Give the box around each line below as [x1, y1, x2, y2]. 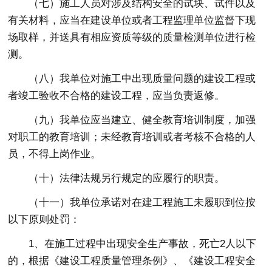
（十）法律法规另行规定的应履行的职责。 [29, 172, 225, 184]
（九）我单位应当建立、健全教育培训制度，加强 [29, 114, 256, 126]
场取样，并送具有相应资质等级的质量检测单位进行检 [8, 31, 256, 43]
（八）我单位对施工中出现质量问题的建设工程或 [29, 72, 256, 84]
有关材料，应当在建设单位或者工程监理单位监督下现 [8, 14, 256, 26]
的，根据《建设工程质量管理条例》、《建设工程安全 [8, 254, 256, 267]
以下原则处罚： [8, 213, 81, 225]
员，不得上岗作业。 [8, 148, 101, 160]
